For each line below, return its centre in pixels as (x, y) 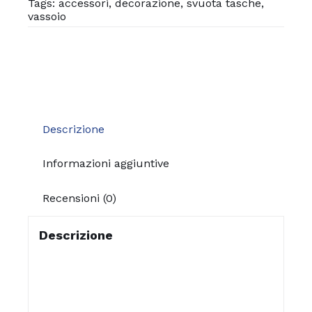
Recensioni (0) (79, 198)
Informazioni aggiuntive (106, 164)
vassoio (47, 17)
